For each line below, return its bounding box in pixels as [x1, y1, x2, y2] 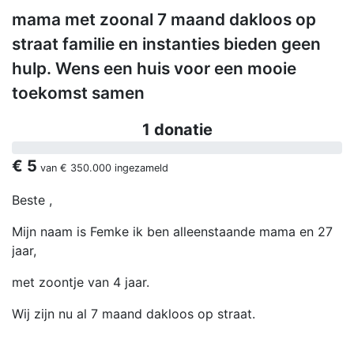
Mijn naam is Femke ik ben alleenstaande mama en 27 [12, 224, 333, 240]
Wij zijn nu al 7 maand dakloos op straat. [12, 306, 259, 322]
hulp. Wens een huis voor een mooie [12, 58, 296, 79]
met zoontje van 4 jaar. [12, 274, 149, 291]
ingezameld [111, 162, 168, 175]
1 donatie [141, 120, 213, 140]
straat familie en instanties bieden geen [12, 34, 321, 55]
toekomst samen [12, 83, 145, 104]
